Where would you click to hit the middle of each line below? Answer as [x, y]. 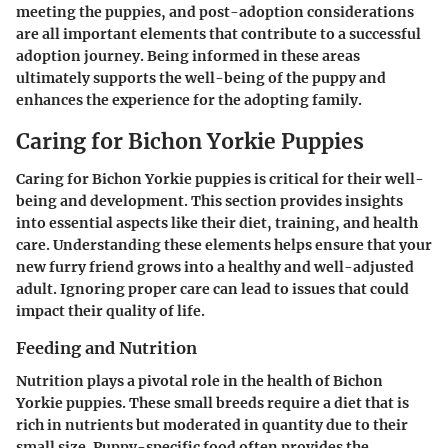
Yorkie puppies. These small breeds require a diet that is [212, 402]
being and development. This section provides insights [209, 201]
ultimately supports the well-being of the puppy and [201, 77]
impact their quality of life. [110, 311]
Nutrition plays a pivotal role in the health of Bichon [199, 380]
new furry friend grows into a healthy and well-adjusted [215, 267]
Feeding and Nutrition [106, 348]
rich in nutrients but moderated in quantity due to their [212, 424]
